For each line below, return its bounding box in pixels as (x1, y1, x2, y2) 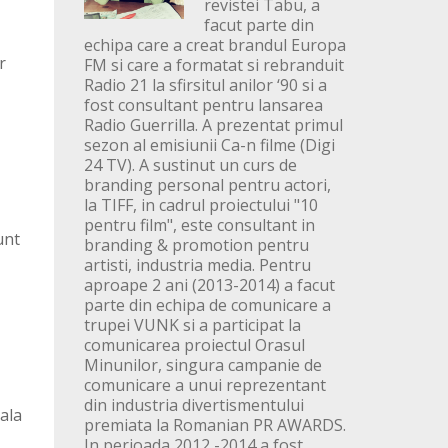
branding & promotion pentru (83, 234, 309, 257)
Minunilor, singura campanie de (83, 354, 322, 377)
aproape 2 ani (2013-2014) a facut (83, 274, 335, 297)
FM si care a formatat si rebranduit (83, 54, 344, 77)
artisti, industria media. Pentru (83, 254, 311, 277)
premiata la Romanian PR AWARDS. (83, 414, 346, 437)
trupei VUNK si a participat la (83, 314, 301, 337)
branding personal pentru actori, (83, 174, 331, 197)
